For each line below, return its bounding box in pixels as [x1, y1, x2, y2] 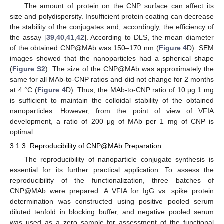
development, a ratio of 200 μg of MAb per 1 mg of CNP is [10, 117, 214, 125]
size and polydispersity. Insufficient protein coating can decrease [10, 12, 214, 20]
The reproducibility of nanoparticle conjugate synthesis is [24, 155, 214, 163]
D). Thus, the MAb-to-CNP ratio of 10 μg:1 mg [65, 85, 214, 94]
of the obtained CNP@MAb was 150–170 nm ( [10, 43, 159, 52]
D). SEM [187, 43, 214, 52]
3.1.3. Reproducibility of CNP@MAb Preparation [10, 141, 161, 150]
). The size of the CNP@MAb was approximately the [45, 64, 214, 73]
